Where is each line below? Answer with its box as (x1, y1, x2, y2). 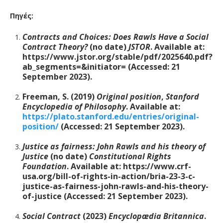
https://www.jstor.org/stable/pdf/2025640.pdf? (22, 51, 213, 62)
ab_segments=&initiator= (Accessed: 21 (22, 61, 180, 72)
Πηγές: (10, 11, 35, 20)
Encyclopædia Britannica (109, 211, 204, 222)
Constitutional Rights (89, 151, 171, 162)
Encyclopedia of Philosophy (22, 101, 126, 112)
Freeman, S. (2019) (22, 91, 97, 102)
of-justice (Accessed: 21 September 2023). (22, 191, 188, 202)
